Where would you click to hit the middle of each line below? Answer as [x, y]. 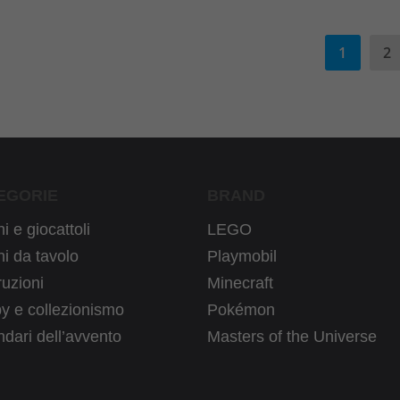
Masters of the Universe [292, 336]
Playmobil [242, 256]
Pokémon [242, 309]
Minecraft [241, 283]
